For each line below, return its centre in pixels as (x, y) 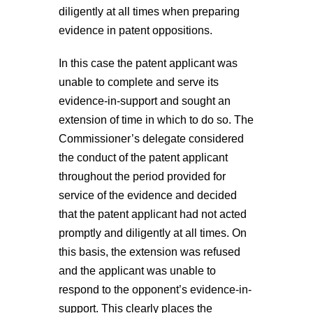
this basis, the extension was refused (150, 252)
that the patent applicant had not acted (153, 214)
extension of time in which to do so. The (156, 119)
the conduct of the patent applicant (143, 157)
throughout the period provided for (142, 176)
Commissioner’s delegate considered (151, 138)
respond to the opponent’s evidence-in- (155, 289)
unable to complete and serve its (139, 82)
